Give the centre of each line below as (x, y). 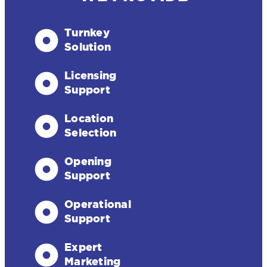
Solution (88, 47)
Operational (98, 204)
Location (89, 118)
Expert (83, 247)
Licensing (91, 75)
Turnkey (87, 32)
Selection (91, 133)
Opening (88, 161)
